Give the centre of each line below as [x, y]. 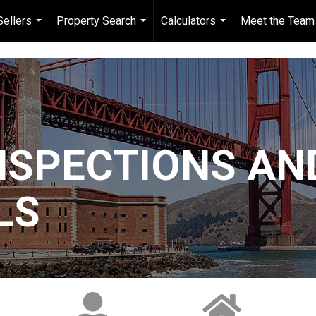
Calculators [188, 21]
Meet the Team [278, 21]
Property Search [96, 21]
